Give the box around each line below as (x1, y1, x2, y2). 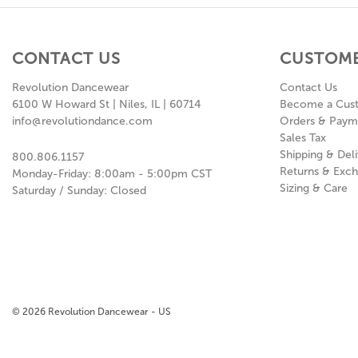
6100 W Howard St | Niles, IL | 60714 (12, 97, 201, 112)
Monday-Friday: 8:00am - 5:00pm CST (12, 167, 212, 181)
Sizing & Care (279, 181, 348, 196)
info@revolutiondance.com (12, 114, 153, 129)
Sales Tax (279, 131, 326, 145)
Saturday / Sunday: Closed (12, 184, 146, 198)
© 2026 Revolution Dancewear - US (12, 306, 171, 318)
